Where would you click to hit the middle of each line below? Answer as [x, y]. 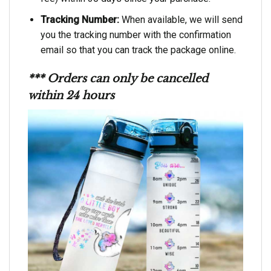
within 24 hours [71, 95]
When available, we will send [181, 19]
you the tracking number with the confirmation [135, 34]
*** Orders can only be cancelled [118, 78]
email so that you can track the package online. [138, 50]
